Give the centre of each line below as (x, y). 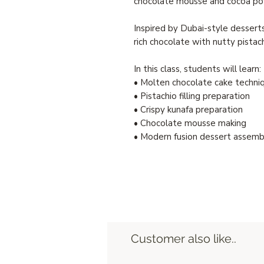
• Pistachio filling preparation (192, 96)
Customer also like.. (184, 238)
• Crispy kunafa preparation (188, 109)
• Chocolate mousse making (190, 123)
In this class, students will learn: (197, 69)
